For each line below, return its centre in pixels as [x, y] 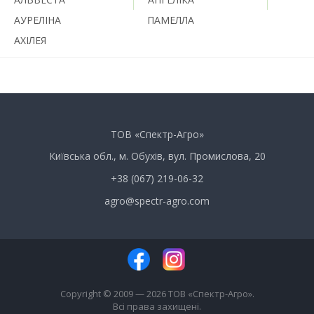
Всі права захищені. [157, 306]
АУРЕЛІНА [37, 20]
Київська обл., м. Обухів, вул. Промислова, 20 [157, 156]
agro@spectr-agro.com [157, 200]
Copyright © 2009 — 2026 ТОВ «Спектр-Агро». [157, 293]
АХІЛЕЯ [30, 40]
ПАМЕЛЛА [171, 20]
